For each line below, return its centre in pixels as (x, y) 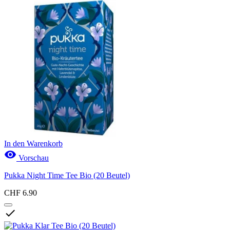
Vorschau (33, 158)
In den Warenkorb (33, 143)
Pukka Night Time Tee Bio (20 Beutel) (67, 175)
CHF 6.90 (21, 193)
